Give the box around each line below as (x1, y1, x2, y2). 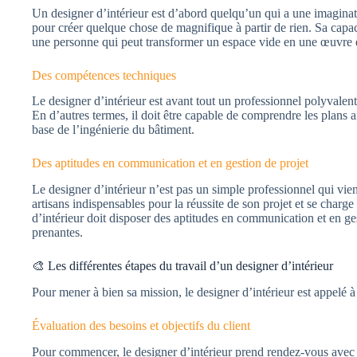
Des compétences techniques (32, 68, 176, 82)
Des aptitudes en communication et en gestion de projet (32, 156, 308, 171)
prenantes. (32, 226, 83, 240)
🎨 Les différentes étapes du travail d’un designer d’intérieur (32, 259, 333, 273)
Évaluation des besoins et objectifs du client (32, 318, 250, 332)
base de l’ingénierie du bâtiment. (32, 123, 194, 137)
